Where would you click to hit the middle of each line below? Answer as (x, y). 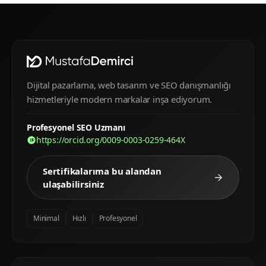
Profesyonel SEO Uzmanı (76, 128)
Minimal (46, 218)
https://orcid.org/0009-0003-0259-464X (111, 140)
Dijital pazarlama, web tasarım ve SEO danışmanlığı (129, 85)
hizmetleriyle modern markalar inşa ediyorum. (120, 99)
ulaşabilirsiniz (74, 184)
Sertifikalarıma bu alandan (102, 171)
